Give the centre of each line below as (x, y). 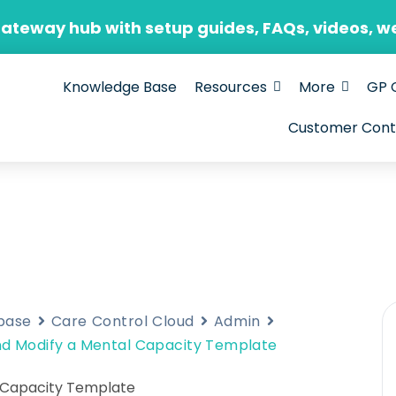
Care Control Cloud (122, 321)
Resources (231, 87)
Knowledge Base (120, 87)
